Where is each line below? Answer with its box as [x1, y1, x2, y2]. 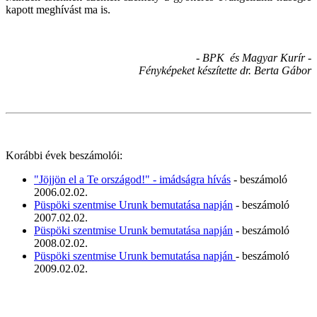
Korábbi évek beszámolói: [6, 149, 122, 161]
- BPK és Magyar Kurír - [193, 51, 311, 64]
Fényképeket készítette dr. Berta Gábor [139, 64, 311, 76]
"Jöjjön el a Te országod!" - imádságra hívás [34, 173, 231, 185]
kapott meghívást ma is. [6, 3, 110, 16]
